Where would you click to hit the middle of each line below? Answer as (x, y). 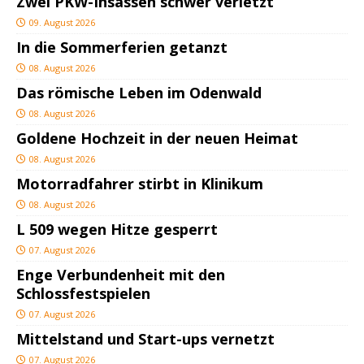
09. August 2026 (62, 22)
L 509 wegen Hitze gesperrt (117, 229)
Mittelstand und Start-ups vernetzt (145, 338)
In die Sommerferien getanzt (122, 47)
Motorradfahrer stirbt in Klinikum (140, 183)
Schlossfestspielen (83, 293)
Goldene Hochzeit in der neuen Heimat (157, 138)
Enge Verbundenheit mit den (121, 274)
